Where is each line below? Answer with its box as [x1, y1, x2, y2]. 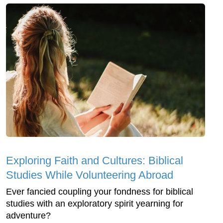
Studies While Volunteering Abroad [6, 168, 173, 181]
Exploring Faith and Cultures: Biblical [6, 154, 183, 167]
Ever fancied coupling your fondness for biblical [6, 186, 193, 197]
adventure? [6, 210, 53, 221]
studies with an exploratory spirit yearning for [6, 198, 183, 209]
